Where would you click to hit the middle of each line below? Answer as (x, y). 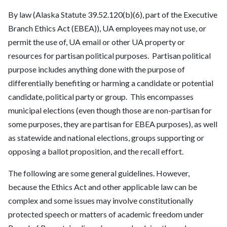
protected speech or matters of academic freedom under (106, 214)
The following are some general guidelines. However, (99, 173)
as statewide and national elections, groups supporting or (106, 138)
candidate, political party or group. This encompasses (101, 97)
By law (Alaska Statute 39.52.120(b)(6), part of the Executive (113, 15)
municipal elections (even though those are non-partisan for (110, 110)
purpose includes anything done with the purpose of (97, 69)
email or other (106, 42)
